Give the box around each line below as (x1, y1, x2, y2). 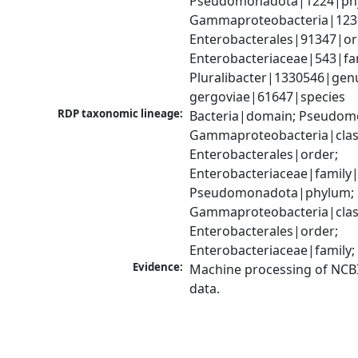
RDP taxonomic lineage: (58, 106, 184, 121)
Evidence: (133, 260, 184, 275)
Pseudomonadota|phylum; (189, 184, 355, 202)
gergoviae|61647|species (189, 88, 346, 106)
